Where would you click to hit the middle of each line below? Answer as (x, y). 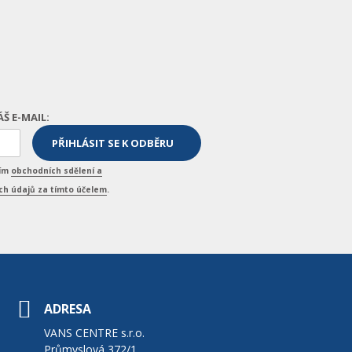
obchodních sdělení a (57, 170)
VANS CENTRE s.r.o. (94, 332)
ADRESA (67, 308)
